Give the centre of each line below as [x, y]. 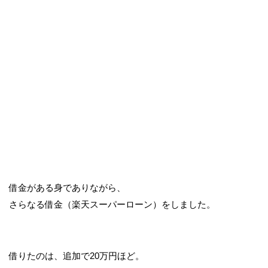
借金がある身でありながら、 [67, 188]
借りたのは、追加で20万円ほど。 [77, 256]
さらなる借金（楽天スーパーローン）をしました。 [112, 204]
